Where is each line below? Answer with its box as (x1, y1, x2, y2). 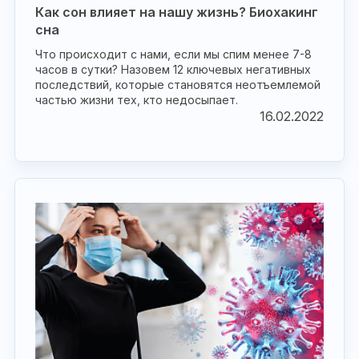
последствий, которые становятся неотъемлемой (35, 78, 321, 91)
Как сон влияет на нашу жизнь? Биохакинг (35, 4, 318, 20)
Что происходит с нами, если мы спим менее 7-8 (35, 47, 312, 61)
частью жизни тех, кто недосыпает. (35, 93, 238, 107)
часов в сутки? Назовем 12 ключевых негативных (35, 63, 311, 76)
